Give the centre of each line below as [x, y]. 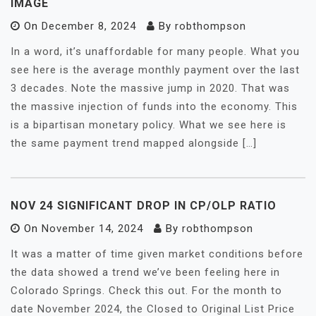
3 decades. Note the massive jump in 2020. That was [150, 88]
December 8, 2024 [89, 26]
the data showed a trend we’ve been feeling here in [145, 272]
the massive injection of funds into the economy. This [154, 107]
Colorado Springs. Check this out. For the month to [146, 291]
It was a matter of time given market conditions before [157, 254]
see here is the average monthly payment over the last [155, 70]
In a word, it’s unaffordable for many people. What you [155, 51]
